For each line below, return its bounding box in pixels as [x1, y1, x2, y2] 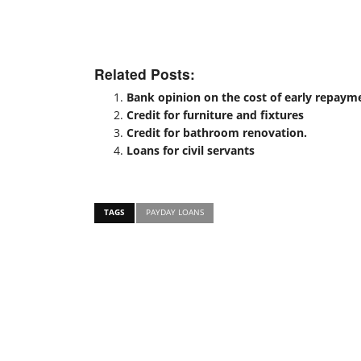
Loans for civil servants [127, 143, 255, 159]
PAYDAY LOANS [146, 206, 204, 218]
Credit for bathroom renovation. [127, 125, 307, 141]
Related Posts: [94, 64, 195, 85]
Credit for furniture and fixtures [127, 107, 304, 123]
